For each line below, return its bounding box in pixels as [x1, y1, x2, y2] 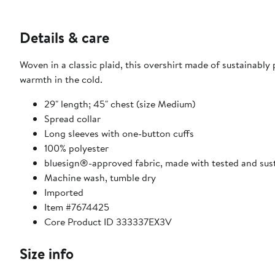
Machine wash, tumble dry [44, 171, 156, 185]
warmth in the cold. [20, 72, 103, 87]
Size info [20, 243, 74, 265]
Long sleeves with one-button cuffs [44, 126, 194, 141]
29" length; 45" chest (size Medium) [44, 97, 195, 111]
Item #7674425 [44, 200, 109, 214]
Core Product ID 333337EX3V [44, 215, 172, 229]
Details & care [20, 27, 109, 48]
